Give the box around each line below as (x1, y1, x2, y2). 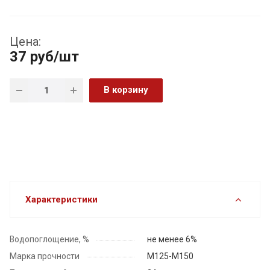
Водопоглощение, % (10, 234, 89, 245)
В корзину (104, 84, 148, 96)
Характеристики (25, 194, 98, 206)
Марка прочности (10, 251, 80, 262)
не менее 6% (147, 234, 197, 245)
